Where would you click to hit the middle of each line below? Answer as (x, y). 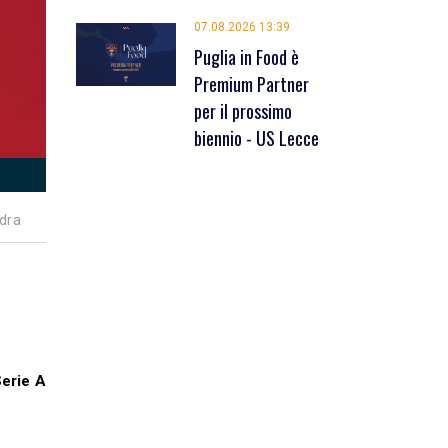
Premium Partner (251, 84)
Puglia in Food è (246, 57)
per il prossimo (243, 111)
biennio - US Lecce (256, 138)
